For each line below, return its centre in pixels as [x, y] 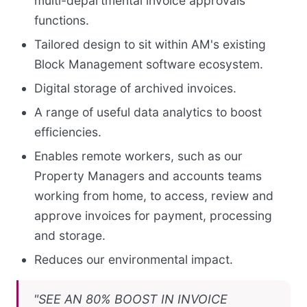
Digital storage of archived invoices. [135, 88]
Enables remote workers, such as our [138, 156]
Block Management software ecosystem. [149, 64]
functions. [62, 21]
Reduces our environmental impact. [134, 260]
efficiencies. [68, 132]
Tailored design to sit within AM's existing [150, 45]
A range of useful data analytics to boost [148, 112]
